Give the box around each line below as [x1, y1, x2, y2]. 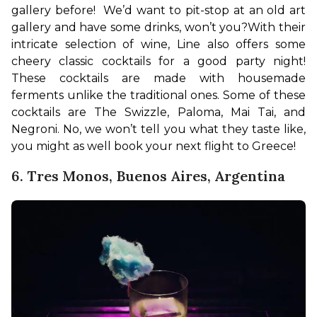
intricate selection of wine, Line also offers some [11, 37, 306, 51]
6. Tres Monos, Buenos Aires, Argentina [11, 166, 285, 185]
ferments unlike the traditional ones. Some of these [11, 88, 306, 102]
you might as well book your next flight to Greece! [11, 139, 296, 153]
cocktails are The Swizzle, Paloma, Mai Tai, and [11, 105, 306, 119]
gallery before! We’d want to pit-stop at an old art [11, 3, 306, 17]
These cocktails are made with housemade [11, 71, 306, 85]
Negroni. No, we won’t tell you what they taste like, [11, 122, 306, 136]
